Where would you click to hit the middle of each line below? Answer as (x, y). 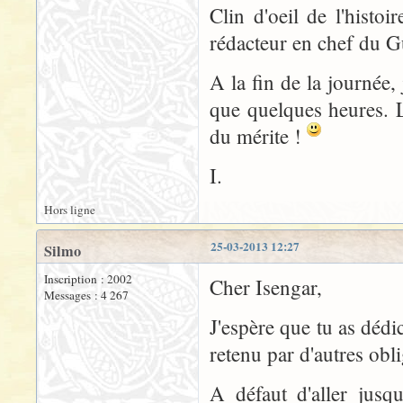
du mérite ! (258, 135)
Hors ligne (70, 209)
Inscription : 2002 (88, 278)
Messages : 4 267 (86, 295)
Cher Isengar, (266, 287)
